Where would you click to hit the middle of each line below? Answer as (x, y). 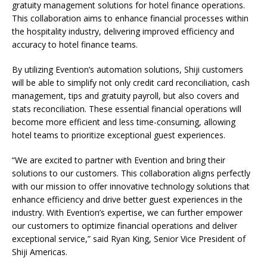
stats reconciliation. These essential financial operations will (127, 108)
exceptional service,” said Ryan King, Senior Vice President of (129, 238)
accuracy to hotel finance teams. (75, 44)
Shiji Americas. (40, 252)
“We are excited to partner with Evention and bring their (119, 160)
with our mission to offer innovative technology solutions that (131, 186)
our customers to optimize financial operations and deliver (125, 225)
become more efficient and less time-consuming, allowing (124, 122)
